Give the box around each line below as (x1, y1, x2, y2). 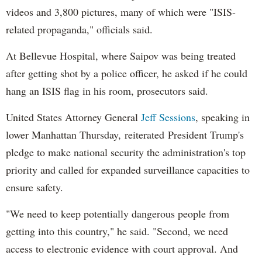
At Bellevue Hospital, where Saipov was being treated (6, 48, 236, 63)
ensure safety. (6, 180, 67, 194)
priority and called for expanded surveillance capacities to (6, 162, 250, 177)
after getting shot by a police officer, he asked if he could (6, 65, 247, 80)
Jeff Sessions (138, 109, 195, 124)
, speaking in (195, 109, 250, 124)
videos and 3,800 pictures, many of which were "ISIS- (6, 4, 236, 19)
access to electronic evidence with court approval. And (6, 241, 238, 256)
